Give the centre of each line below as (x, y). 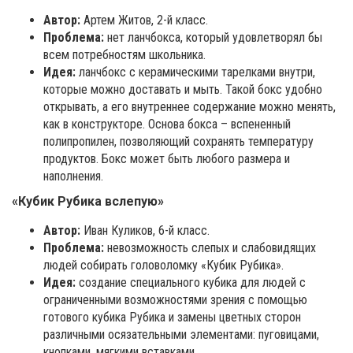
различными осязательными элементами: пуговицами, (181, 335)
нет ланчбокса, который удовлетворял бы (215, 38)
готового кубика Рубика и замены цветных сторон (172, 318)
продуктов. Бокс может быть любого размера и (167, 159)
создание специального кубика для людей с (191, 283)
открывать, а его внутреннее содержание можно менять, (190, 107)
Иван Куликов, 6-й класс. (145, 231)
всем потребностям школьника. (124, 55)
